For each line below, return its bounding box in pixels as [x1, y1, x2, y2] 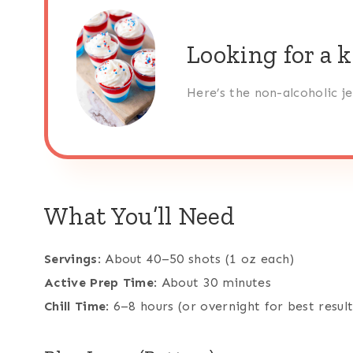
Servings [44, 251, 98, 267]
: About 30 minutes [154, 275, 271, 291]
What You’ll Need [44, 201, 236, 232]
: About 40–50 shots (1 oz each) [97, 251, 295, 267]
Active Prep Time [44, 275, 154, 291]
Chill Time [44, 299, 106, 314]
